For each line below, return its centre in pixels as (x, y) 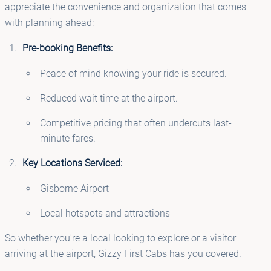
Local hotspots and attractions (105, 213)
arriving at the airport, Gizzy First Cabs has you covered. (123, 253)
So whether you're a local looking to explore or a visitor (120, 238)
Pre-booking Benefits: (67, 48)
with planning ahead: (49, 22)
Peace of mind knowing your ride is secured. (133, 73)
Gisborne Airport (74, 188)
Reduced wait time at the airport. (109, 98)
